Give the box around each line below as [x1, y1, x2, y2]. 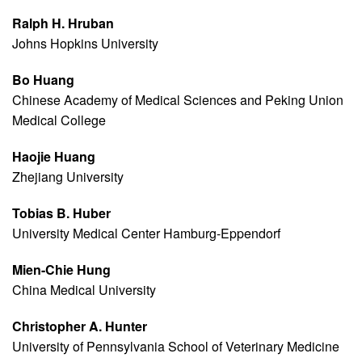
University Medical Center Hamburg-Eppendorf [12, 224, 280, 243]
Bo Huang [12, 70, 74, 90]
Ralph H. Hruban [12, 14, 114, 33]
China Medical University [12, 280, 156, 300]
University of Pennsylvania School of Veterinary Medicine [12, 337, 339, 356]
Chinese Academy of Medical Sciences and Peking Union [12, 90, 343, 110]
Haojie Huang [12, 147, 95, 166]
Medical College [12, 111, 106, 130]
